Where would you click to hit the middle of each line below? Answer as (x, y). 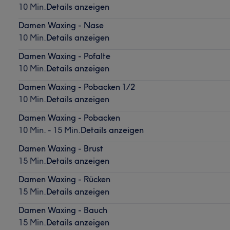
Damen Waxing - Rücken (64, 179)
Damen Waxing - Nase (61, 25)
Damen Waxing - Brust (61, 148)
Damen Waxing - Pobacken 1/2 (76, 87)
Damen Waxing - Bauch (63, 210)
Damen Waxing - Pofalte (64, 56)
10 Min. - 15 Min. (49, 130)
